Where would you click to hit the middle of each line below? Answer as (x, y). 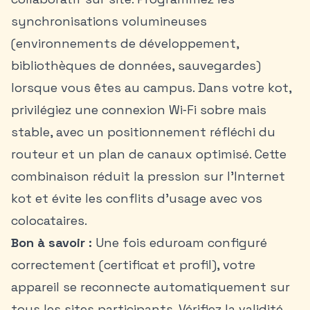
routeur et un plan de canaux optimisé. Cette (149, 154)
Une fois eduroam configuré (180, 243)
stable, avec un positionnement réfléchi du (143, 132)
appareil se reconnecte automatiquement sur (151, 287)
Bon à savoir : (52, 243)
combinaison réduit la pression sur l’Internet (148, 176)
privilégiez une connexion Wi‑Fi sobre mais (139, 110)
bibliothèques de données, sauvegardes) (136, 65)
